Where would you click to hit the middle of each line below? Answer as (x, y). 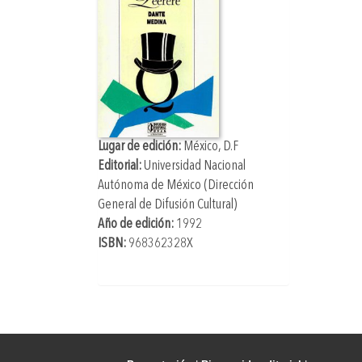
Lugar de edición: (140, 147)
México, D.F (210, 147)
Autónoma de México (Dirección (175, 186)
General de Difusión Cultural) (167, 205)
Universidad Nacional (194, 166)
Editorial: (120, 166)
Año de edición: (135, 225)
